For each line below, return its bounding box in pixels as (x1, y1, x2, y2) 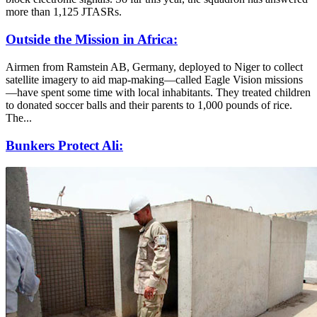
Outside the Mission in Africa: (6, 32, 178, 47)
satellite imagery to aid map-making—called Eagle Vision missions (6, 73, 303, 86)
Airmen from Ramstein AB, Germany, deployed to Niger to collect (6, 60, 303, 73)
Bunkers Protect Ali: (6, 137, 123, 153)
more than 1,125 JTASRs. (6, 6, 122, 18)
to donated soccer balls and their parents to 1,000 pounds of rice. (6, 98, 292, 111)
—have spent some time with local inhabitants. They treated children (6, 86, 311, 98)
